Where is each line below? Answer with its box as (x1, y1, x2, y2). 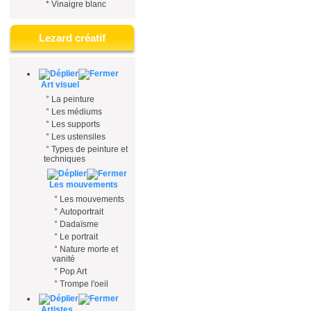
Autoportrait (60, 207, 103, 217)
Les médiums (51, 107, 102, 117)
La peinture (51, 94, 94, 104)
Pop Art (60, 267, 87, 276)
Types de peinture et (51, 144, 128, 154)
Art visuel (39, 80, 79, 90)
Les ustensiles (51, 132, 106, 142)
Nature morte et (60, 244, 118, 254)
